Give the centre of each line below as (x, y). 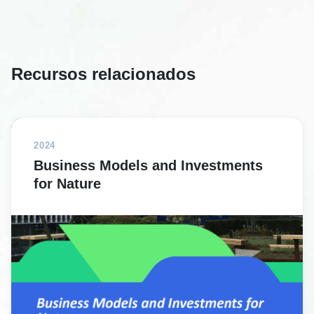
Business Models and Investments (148, 165)
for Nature (67, 184)
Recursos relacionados (103, 74)
